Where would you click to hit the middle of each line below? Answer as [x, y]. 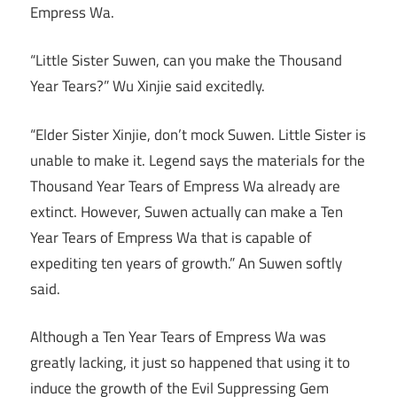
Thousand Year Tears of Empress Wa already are [185, 186]
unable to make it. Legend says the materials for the [198, 160]
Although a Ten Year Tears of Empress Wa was [178, 337]
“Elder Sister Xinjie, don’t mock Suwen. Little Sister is [198, 134]
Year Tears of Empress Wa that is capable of [171, 237]
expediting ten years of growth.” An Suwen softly [186, 263]
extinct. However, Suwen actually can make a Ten [187, 211]
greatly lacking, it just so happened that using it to [190, 363]
